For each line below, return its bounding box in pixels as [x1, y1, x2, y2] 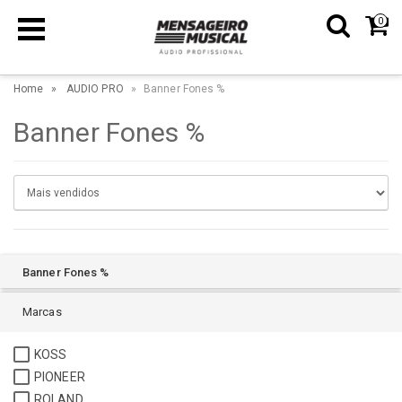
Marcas [22, 305, 62, 319]
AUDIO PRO [66, 83, 124, 96]
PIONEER [34, 370, 85, 385]
